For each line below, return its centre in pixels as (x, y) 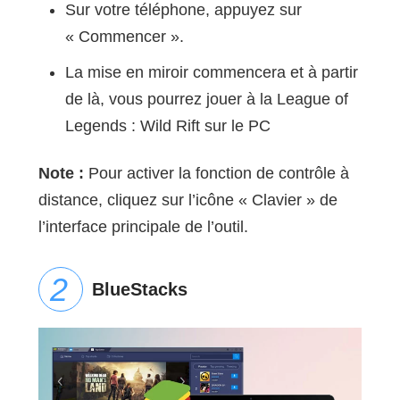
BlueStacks (139, 289)
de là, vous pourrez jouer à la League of (206, 99)
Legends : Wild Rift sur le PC (167, 125)
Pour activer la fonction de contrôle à (216, 173)
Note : (61, 173)
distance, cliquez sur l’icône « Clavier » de (187, 200)
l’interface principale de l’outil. (143, 226)
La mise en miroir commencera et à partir (211, 72)
